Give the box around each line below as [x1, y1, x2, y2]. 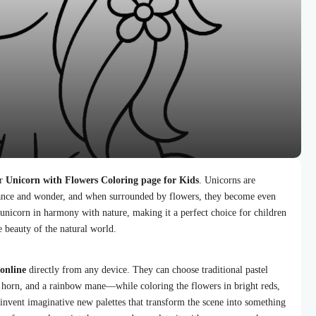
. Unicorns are [199, 175, 255, 186]
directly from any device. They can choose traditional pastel [26, 265, 268, 275]
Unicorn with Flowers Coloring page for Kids [6, 175, 199, 186]
